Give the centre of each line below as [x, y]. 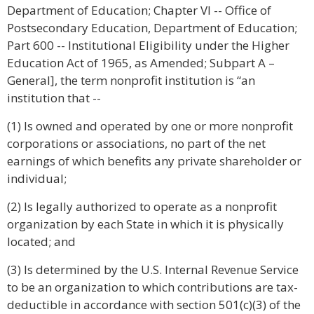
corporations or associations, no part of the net [136, 143]
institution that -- [54, 98]
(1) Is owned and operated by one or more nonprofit [150, 126]
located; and [41, 241]
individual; [37, 178]
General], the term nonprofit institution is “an [131, 80]
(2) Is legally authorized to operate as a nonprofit [142, 206]
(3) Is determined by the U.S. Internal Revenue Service [153, 269]
